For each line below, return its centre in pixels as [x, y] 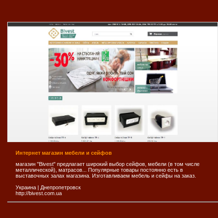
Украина [26, 187]
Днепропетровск [61, 187]
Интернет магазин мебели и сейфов [64, 153]
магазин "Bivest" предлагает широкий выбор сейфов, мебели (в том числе [108, 164]
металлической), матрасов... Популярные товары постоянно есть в [99, 170]
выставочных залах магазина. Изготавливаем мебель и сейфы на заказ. [106, 175]
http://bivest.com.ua [39, 193]
